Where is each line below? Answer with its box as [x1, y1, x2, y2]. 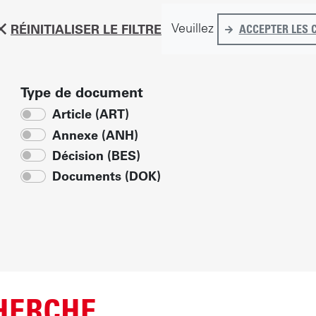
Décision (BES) [52, 147, 140, 164]
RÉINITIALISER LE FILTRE [11, 20, 162, 37]
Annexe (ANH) [52, 126, 138, 143]
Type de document [20, 83, 143, 101]
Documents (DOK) [52, 168, 161, 185]
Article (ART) [52, 106, 129, 123]
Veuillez [171, 19, 217, 36]
